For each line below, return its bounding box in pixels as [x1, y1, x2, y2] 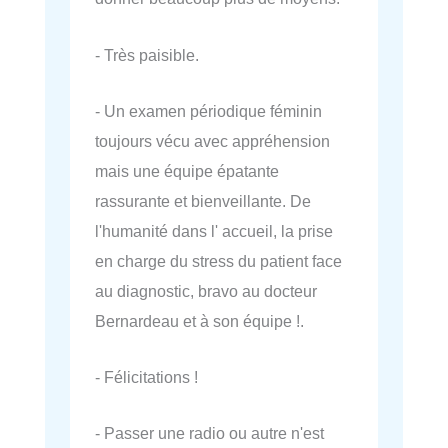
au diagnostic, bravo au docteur [95, 281, 317, 300]
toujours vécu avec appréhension [95, 131, 330, 150]
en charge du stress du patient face [95, 251, 342, 270]
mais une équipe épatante [95, 161, 279, 180]
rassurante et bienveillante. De [95, 191, 311, 210]
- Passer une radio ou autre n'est [95, 424, 324, 443]
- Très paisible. [95, 45, 199, 64]
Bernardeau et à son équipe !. [95, 311, 304, 330]
